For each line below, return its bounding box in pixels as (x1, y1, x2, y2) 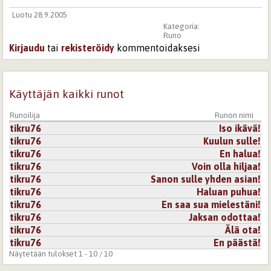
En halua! (220, 148, 261, 159)
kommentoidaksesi (114, 42, 201, 53)
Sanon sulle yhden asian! (151, 173, 261, 184)
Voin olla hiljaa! (192, 160, 261, 172)
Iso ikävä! (219, 122, 261, 134)
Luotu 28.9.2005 (11, 10, 67, 19)
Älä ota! (225, 224, 261, 235)
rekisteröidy (61, 42, 115, 53)
